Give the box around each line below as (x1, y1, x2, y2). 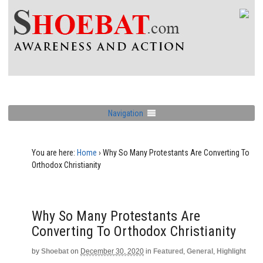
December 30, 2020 (80, 247, 144, 255)
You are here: (32, 148, 75, 157)
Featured (153, 247, 183, 255)
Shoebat (41, 247, 69, 255)
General (187, 247, 213, 255)
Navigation (107, 108, 143, 118)
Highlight (217, 247, 246, 255)
